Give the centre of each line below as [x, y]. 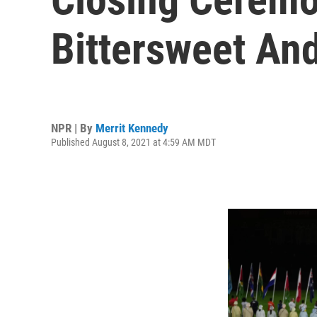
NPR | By [73, 128]
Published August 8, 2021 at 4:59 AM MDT [133, 142]
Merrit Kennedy [132, 128]
